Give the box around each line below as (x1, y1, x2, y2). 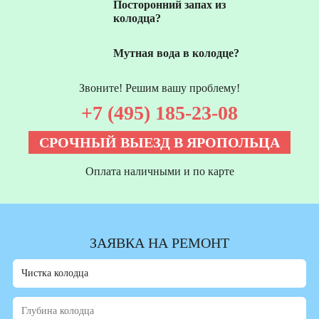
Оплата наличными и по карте (85, 164, 234, 177)
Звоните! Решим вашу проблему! (79, 81, 240, 94)
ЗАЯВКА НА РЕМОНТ (90, 234, 229, 251)
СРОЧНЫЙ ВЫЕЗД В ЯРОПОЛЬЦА (39, 134, 280, 150)
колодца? (113, 11, 161, 24)
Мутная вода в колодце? (113, 46, 239, 59)
